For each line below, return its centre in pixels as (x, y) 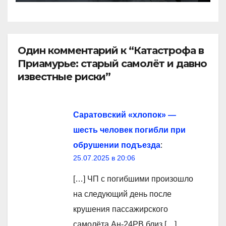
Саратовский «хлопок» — (125, 115)
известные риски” (64, 77)
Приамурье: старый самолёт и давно (112, 64)
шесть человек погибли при (129, 130)
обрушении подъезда (117, 145)
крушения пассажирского (121, 209)
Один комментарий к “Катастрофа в (111, 51)
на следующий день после (122, 194)
